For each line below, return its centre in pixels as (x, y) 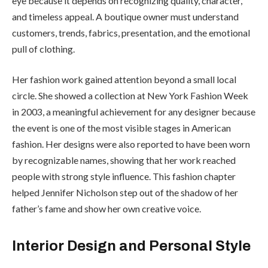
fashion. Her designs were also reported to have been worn (131, 144)
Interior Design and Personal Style (131, 246)
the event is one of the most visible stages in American (121, 128)
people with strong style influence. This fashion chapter (124, 176)
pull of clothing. (43, 48)
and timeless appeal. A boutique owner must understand (125, 16)
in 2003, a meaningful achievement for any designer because (134, 112)
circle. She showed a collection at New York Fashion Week (130, 96)
